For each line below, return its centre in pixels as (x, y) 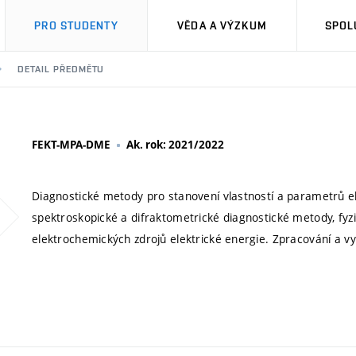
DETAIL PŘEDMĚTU (61, 69)
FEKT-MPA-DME (71, 145)
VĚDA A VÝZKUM (222, 25)
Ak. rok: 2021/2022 (175, 145)
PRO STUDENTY (76, 25)
